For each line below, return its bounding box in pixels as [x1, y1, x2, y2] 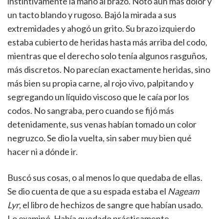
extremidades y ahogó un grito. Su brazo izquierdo [7, 23, 195, 34]
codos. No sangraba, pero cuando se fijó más [7, 105, 174, 116]
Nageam [168, 186, 199, 197]
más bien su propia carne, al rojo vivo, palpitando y [7, 78, 194, 88]
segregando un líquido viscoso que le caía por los [7, 91, 189, 102]
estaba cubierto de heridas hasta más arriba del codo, [7, 37, 207, 47]
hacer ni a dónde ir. [7, 146, 78, 157]
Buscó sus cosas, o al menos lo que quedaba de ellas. [7, 172, 202, 183]
